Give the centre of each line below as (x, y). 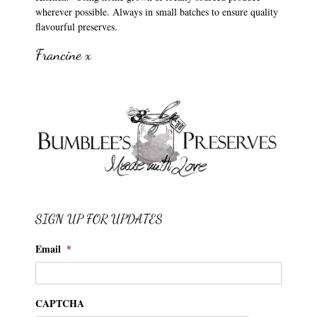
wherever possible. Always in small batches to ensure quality (157, 12)
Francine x (63, 55)
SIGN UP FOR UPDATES (99, 219)
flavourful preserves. (76, 27)
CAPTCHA (60, 304)
